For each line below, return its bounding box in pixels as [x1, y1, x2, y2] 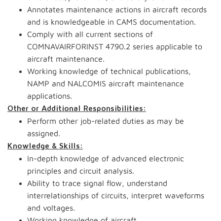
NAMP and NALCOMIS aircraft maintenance [27, 79, 184, 88]
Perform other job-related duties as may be [27, 116, 184, 125]
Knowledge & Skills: [7, 142, 83, 150]
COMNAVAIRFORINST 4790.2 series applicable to [27, 42, 202, 51]
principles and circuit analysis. [27, 166, 134, 175]
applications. [27, 91, 72, 100]
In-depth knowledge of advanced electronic [27, 154, 184, 163]
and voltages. [27, 203, 75, 212]
